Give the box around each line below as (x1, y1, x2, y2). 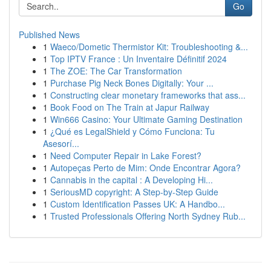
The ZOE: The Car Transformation (50, 65, 182, 77)
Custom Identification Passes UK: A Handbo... (50, 198, 225, 210)
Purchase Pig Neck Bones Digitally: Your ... (50, 77, 214, 89)
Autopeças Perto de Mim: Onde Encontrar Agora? (50, 162, 241, 174)
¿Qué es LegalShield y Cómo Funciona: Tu (50, 125, 215, 137)
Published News (19, 28, 80, 41)
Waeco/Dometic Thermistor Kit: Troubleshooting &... (50, 41, 248, 53)
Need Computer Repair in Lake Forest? (50, 149, 201, 162)
